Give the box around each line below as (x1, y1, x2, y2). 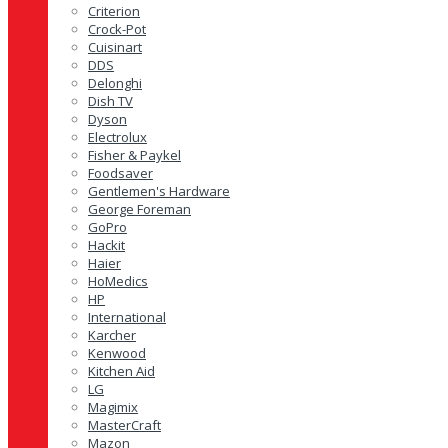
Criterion (88, 2, 140, 20)
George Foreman (88, 200, 191, 218)
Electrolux (88, 128, 147, 146)
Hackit (88, 236, 125, 254)
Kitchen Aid (88, 362, 155, 380)
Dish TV (88, 92, 133, 110)
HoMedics (88, 272, 148, 290)
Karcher (88, 326, 136, 344)
